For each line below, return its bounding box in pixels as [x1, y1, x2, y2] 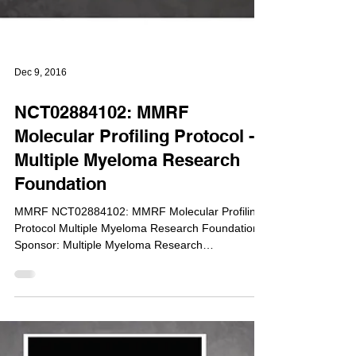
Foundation [14, 332, 106, 353]
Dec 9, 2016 [14, 226, 67, 237]
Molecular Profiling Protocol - [14, 284, 254, 305]
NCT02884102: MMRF [14, 261, 188, 281]
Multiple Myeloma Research [14, 308, 240, 329]
